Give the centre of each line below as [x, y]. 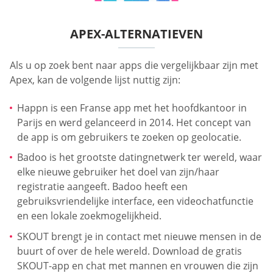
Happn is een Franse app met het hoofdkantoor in [132, 108]
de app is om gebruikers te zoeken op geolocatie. [129, 137]
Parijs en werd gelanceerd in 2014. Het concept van [134, 122]
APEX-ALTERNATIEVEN [136, 34]
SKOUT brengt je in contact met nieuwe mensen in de [139, 236]
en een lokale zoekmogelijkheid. [89, 216]
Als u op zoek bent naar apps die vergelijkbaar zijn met [134, 66]
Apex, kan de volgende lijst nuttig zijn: [95, 80]
